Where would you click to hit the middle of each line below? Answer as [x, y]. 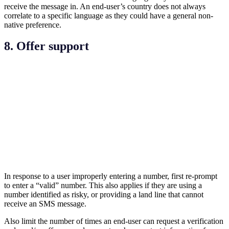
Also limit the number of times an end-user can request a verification [114, 221]
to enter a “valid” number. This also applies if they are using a [103, 185]
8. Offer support [47, 46]
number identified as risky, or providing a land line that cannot [104, 194]
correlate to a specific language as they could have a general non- [109, 15]
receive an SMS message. [45, 203]
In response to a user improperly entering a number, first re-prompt [111, 176]
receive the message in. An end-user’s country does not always [105, 6]
